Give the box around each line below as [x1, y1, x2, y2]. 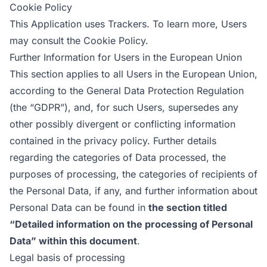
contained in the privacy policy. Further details [10, 135, 216, 147]
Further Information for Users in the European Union [10, 51, 242, 63]
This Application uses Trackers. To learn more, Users [10, 18, 247, 30]
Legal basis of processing [10, 252, 125, 263]
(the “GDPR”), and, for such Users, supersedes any [10, 101, 238, 113]
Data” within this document [10, 235, 137, 247]
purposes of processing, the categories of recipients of [10, 168, 257, 180]
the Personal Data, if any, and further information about [10, 185, 257, 197]
